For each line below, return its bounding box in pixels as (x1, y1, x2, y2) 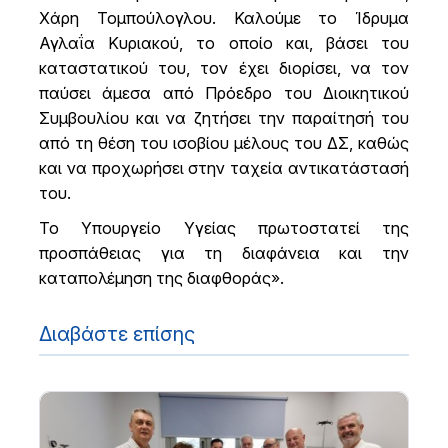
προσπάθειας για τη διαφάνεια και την (39, 242, 409, 263)
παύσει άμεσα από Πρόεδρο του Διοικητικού (39, 82, 409, 103)
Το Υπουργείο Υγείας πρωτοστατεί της (39, 217, 409, 238)
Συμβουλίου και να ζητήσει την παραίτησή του (39, 107, 409, 128)
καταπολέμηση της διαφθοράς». (39, 267, 284, 288)
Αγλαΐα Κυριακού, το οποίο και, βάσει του (39, 32, 409, 53)
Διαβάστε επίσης (39, 321, 195, 346)
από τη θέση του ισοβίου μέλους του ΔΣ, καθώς (39, 132, 409, 153)
